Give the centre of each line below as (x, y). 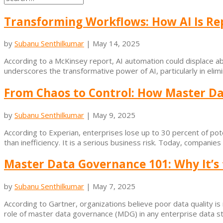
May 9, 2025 (114, 115)
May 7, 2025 (114, 186)
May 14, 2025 (116, 44)
